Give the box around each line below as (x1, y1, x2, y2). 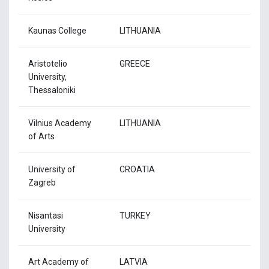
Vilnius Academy (28, 118, 91, 128)
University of (28, 164, 76, 174)
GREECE (119, 58, 150, 68)
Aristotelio (28, 58, 67, 68)
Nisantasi (28, 210, 63, 220)
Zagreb (28, 177, 56, 187)
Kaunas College (28, 25, 86, 35)
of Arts (28, 131, 55, 141)
